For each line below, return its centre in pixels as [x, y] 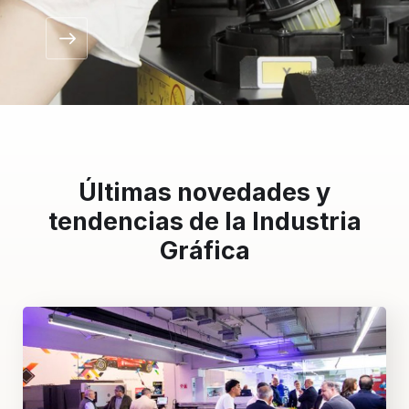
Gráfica [204, 250]
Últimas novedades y [204, 192]
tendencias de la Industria [204, 221]
